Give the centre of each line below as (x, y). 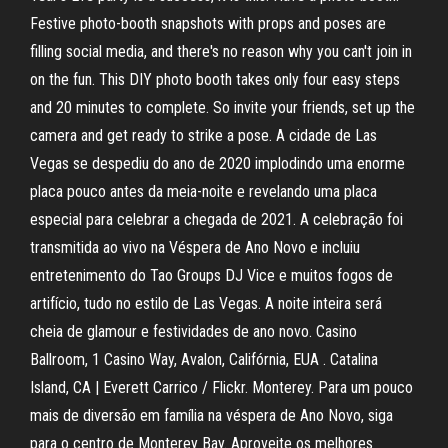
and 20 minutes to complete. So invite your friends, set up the (222, 107)
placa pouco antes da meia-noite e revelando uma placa (203, 191)
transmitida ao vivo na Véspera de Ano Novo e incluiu (195, 247)
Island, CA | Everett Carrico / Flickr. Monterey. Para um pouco (221, 387)
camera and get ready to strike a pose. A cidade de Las (203, 135)
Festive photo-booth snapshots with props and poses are (208, 23)
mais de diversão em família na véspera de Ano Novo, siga (211, 415)
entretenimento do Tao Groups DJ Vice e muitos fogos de (211, 275)
